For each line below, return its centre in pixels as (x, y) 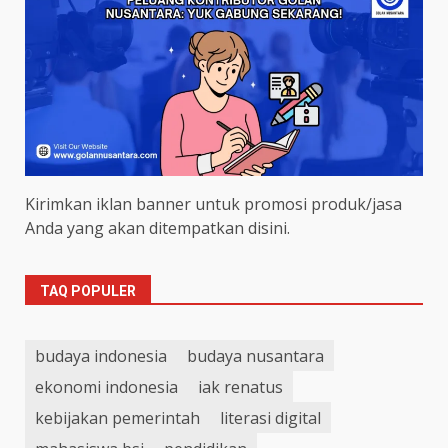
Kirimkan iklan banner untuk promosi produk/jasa (213, 204)
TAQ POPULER (88, 291)
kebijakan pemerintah (117, 417)
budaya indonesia (101, 355)
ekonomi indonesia (106, 386)
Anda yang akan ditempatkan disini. (157, 228)
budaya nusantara (255, 355)
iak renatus (240, 386)
